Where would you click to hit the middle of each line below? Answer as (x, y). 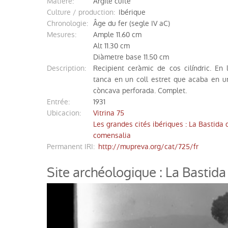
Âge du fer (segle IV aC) (132, 23)
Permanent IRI (72, 147)
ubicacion (66, 113)
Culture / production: (83, 12)
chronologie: (70, 23)
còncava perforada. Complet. (140, 91)
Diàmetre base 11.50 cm (131, 57)
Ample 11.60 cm (117, 35)
